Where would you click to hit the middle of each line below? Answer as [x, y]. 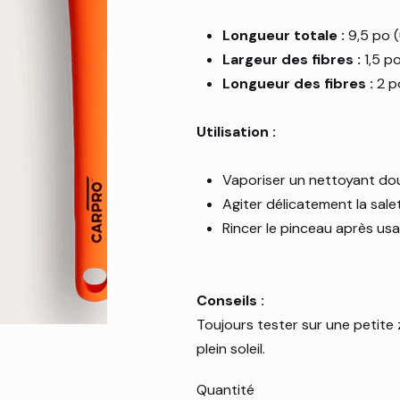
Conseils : [233, 301]
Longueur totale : [284, 36]
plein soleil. [231, 349]
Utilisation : [238, 132]
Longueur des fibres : [298, 84]
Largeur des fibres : [292, 60]
